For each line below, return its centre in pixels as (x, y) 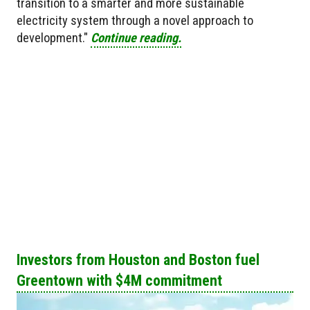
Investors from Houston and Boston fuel (138, 260)
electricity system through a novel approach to (135, 20)
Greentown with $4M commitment (119, 281)
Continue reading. (136, 37)
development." (54, 37)
